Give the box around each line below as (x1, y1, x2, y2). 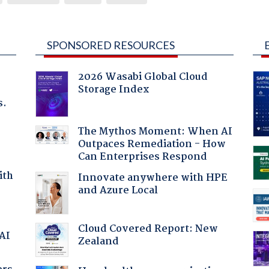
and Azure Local (77, 182, 158, 199)
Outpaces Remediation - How (77, 136, 226, 153)
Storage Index (77, 81, 150, 98)
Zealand (77, 233, 119, 250)
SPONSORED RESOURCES (46, 38, 175, 52)
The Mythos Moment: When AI (77, 123, 232, 140)
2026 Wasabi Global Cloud (77, 68, 208, 85)
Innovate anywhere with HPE (77, 169, 228, 186)
